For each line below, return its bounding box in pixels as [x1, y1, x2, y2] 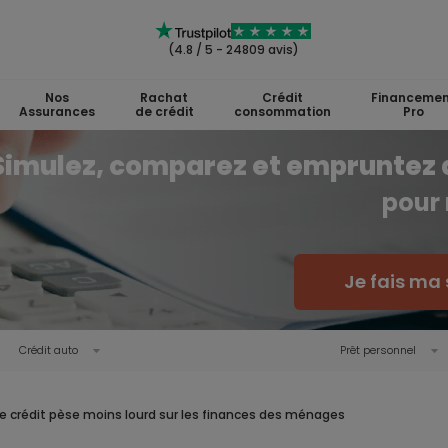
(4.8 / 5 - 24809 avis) [167, 41, 299, 58]
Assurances [18, 103, 95, 120]
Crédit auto [18, 342, 78, 358]
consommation [233, 103, 331, 120]
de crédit [134, 103, 194, 120]
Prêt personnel [340, 342, 416, 358]
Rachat [140, 89, 188, 106]
